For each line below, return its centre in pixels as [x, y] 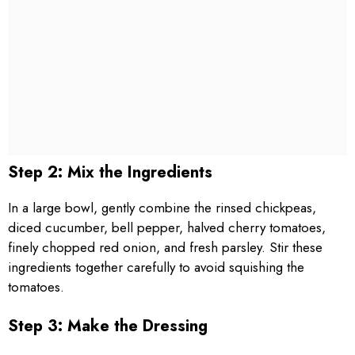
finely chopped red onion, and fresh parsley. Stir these [165, 247]
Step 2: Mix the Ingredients [110, 172]
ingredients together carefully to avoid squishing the [156, 267]
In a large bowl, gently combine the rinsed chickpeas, [162, 207]
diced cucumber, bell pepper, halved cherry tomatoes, [167, 227]
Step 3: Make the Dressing [108, 326]
